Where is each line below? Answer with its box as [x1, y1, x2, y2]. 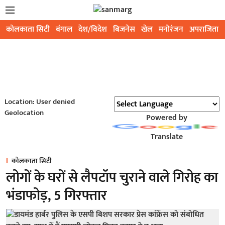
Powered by [146, 111, 187, 125]
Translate [150, 130, 183, 144]
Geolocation [4, 106, 44, 119]
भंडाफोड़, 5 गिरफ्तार [6, 184, 107, 207]
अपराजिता [189, 23, 218, 36]
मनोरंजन [159, 23, 183, 36]
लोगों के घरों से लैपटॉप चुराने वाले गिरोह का [6, 166, 218, 189]
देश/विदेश [78, 23, 107, 36]
